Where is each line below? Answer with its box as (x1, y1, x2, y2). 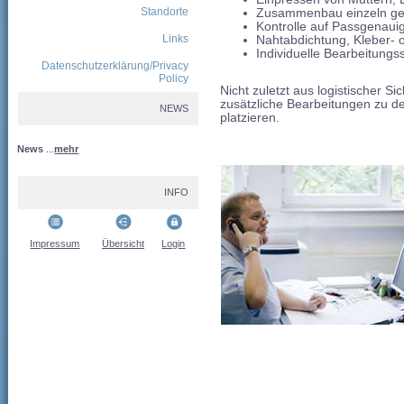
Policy (159, 72, 189, 85)
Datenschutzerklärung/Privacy (41, 60, 189, 72)
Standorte (141, 5, 189, 18)
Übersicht (102, 238, 144, 249)
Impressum (30, 238, 80, 249)
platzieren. (220, 111, 284, 125)
